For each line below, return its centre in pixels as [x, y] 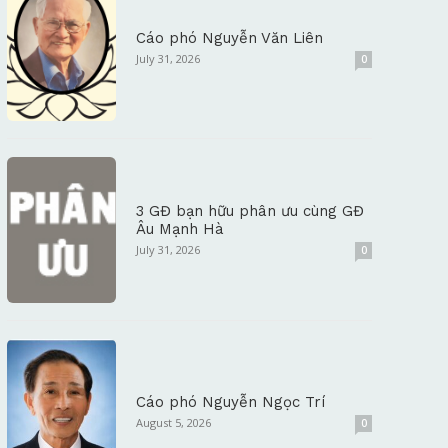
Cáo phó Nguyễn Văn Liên [230, 38]
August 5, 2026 [174, 422]
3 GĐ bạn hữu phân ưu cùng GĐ [250, 210]
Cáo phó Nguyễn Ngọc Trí [231, 401]
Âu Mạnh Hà [180, 228]
